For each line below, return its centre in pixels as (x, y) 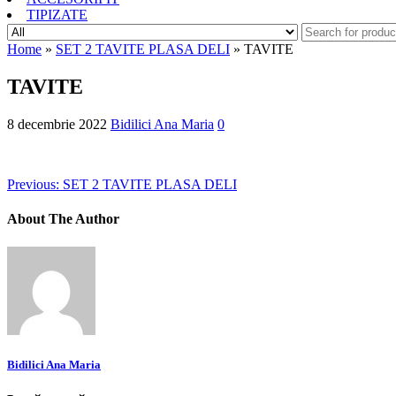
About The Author (63, 219)
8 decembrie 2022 (57, 125)
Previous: (33, 185)
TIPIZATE (57, 15)
